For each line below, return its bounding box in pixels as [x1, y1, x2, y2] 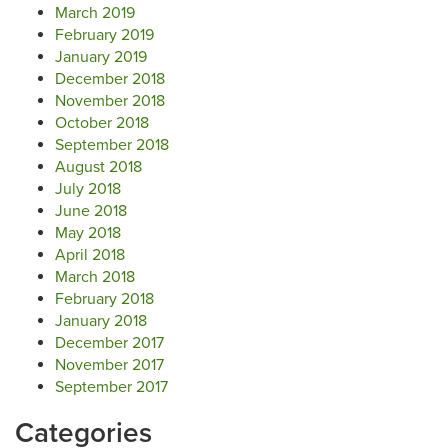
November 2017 [55, 355, 164, 376]
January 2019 [55, 47, 147, 68]
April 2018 [55, 245, 125, 266]
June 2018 [55, 201, 127, 222]
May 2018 [55, 223, 121, 244]
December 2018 [55, 69, 165, 90]
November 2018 [55, 91, 165, 112]
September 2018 [55, 135, 169, 156]
